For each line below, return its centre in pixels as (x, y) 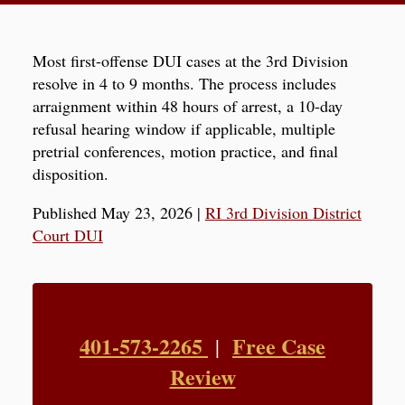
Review (202, 376)
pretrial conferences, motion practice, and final (185, 151)
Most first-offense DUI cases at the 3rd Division (190, 60)
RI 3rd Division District (283, 212)
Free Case (279, 345)
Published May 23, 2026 (112, 212)
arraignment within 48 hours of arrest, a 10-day (187, 105)
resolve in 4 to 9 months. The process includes (184, 83)
